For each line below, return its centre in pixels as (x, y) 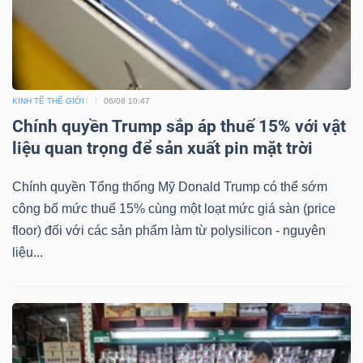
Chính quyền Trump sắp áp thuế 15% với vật (179, 126)
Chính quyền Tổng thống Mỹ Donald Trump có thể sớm (170, 186)
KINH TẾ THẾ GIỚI (48, 100)
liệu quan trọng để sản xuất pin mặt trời (162, 148)
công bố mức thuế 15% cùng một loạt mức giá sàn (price (174, 208)
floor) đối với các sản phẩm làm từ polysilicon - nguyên (169, 230)
